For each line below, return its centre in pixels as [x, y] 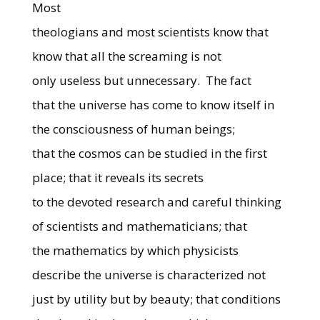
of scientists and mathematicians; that [139, 226]
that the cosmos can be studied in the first [149, 153]
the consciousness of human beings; [133, 129]
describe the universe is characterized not [149, 275]
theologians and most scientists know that [150, 32]
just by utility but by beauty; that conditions [156, 299]
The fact [228, 80]
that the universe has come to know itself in [153, 105]
